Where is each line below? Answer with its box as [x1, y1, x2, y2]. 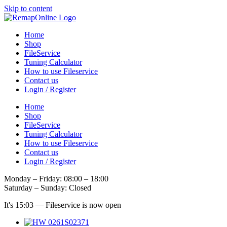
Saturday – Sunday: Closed [4, 183, 91, 192]
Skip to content [4, 4, 52, 13]
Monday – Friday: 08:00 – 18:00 [4, 174, 108, 183]
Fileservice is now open [46, 201, 121, 209]
